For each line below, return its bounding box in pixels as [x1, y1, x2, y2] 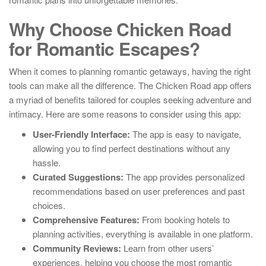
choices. [33, 199, 65, 211]
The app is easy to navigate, [130, 128, 241, 140]
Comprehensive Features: [33, 213, 140, 226]
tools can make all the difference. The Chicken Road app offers [9, 79, 252, 91]
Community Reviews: [33, 242, 121, 255]
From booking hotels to [140, 213, 230, 226]
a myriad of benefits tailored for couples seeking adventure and [9, 93, 251, 106]
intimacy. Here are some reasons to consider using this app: [9, 107, 241, 120]
